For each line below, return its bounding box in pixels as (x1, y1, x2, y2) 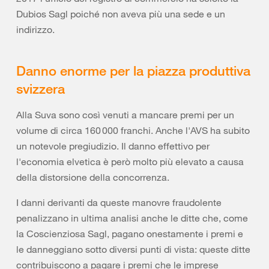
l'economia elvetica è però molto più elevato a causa (16, 156, 244, 168)
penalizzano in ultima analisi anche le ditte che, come (16, 212, 248, 224)
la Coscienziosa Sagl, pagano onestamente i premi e (16, 228, 243, 240)
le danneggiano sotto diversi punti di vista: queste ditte (16, 243, 250, 255)
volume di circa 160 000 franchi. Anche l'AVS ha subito (16, 124, 250, 136)
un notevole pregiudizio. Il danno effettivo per (16, 140, 210, 152)
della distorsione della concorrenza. (16, 171, 169, 183)
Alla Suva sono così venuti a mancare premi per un (16, 109, 234, 121)
